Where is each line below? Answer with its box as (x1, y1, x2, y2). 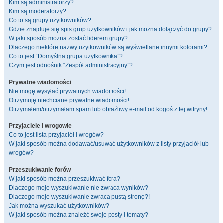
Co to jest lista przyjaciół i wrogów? (9, 131, 104, 138)
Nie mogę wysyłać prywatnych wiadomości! (9, 88, 126, 95)
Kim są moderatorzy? (9, 8, 66, 15)
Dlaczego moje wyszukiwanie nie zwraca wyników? (9, 184, 148, 191)
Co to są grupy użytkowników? (9, 17, 91, 24)
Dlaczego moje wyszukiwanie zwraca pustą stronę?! (9, 193, 150, 200)
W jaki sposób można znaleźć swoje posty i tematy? (9, 211, 148, 218)
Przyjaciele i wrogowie (9, 122, 72, 129)
